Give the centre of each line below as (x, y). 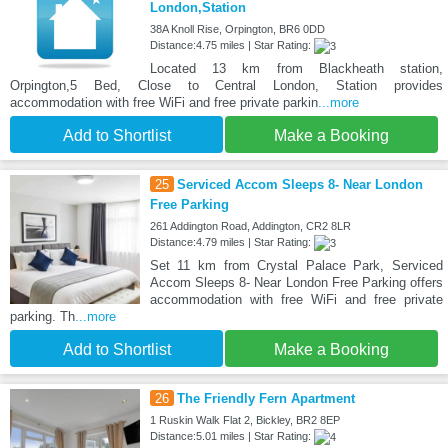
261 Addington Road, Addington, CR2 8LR (250, 225)
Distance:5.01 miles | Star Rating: (231, 435)
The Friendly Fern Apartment (265, 398)
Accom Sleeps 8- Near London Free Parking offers (296, 282)
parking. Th (42, 316)
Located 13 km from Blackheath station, (296, 68)
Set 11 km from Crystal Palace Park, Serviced (296, 265)
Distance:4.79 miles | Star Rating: (231, 241)
